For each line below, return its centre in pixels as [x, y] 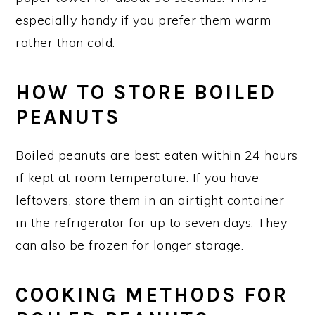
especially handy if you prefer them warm [143, 20]
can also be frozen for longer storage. [130, 245]
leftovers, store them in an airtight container [150, 200]
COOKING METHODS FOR [152, 294]
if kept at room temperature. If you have [137, 177]
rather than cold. [65, 42]
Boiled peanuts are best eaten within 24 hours [157, 155]
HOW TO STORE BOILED [146, 92]
